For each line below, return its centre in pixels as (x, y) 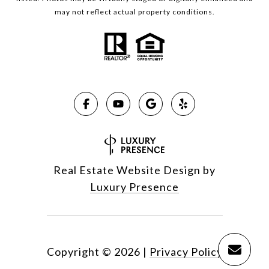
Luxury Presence (134, 187)
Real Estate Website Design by (134, 170)
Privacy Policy (186, 252)
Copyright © (79, 252)
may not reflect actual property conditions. (134, 12)
